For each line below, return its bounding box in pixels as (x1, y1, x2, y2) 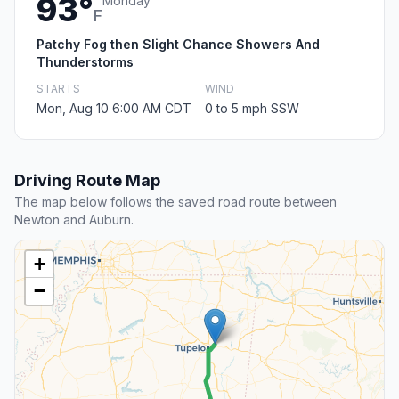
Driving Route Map (14, 171, 160, 191)
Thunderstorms (37, 54, 134, 70)
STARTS (37, 82, 80, 96)
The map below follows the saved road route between (14, 194, 337, 210)
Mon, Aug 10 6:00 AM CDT (37, 101, 191, 117)
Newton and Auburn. (14, 212, 134, 228)
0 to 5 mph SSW (205, 101, 299, 117)
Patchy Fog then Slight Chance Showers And (37, 37, 320, 53)
